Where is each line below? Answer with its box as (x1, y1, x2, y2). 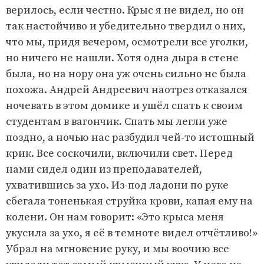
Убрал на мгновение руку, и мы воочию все (6, 242, 229, 256)
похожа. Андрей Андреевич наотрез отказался (6, 82, 247, 97)
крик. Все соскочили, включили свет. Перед (6, 146, 233, 160)
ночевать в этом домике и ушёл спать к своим (6, 98, 243, 113)
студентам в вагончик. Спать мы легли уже (6, 114, 227, 128)
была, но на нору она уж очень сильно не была (6, 67, 246, 81)
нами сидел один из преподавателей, (6, 162, 202, 176)
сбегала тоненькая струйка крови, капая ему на (6, 194, 253, 208)
